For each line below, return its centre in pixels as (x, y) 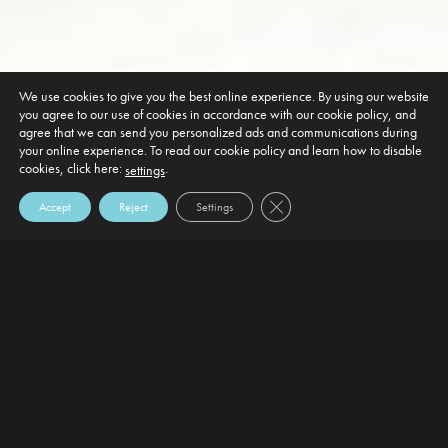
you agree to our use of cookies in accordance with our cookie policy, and (217, 113)
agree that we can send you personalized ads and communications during (218, 131)
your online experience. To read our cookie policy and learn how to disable (220, 149)
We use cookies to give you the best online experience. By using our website (224, 95)
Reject (133, 207)
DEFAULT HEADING (122, 374)
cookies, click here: (72, 167)
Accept (55, 207)
